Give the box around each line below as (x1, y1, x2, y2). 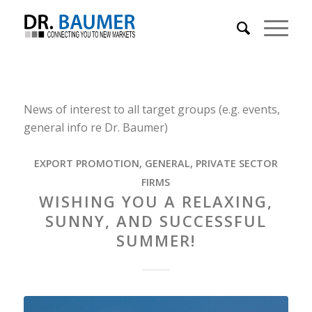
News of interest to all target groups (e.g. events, (23, 101, 280, 117)
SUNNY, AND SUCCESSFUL (45, 210, 267, 231)
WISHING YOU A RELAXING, (38, 190, 273, 212)
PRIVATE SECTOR (195, 156, 278, 170)
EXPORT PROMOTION (33, 156, 139, 170)
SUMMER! (116, 229, 196, 251)
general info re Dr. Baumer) (23, 119, 168, 135)
